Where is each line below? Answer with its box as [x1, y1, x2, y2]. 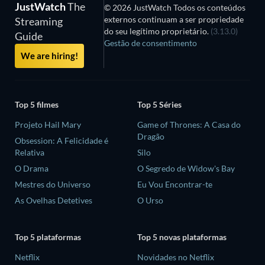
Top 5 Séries [137, 99, 182, 110]
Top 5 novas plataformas [137, 231, 227, 242]
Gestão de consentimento [104, 37, 197, 48]
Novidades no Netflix [137, 251, 214, 262]
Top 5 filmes [15, 99, 59, 110]
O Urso [137, 195, 163, 206]
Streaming [15, 14, 63, 28]
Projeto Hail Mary [15, 119, 81, 130]
